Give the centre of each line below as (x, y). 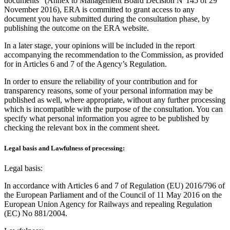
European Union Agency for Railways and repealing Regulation (108, 204)
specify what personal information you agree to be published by (107, 119)
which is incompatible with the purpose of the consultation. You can (113, 109)
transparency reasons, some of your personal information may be (108, 91)
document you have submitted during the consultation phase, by (107, 19)
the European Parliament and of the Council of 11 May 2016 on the (113, 195)
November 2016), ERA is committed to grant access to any (99, 10)
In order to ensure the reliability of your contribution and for (101, 82)
